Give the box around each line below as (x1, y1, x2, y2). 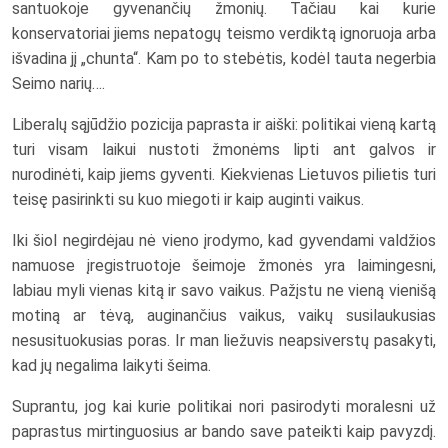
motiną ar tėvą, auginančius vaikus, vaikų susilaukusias (12, 306, 436, 326)
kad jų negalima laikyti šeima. (12, 356, 211, 376)
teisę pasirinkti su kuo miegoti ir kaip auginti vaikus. (12, 190, 364, 210)
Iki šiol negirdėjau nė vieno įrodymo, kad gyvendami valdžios (12, 231, 436, 251)
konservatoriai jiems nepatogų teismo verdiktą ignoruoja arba (12, 24, 436, 44)
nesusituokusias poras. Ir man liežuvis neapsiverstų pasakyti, (12, 331, 436, 351)
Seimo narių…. (12, 74, 105, 94)
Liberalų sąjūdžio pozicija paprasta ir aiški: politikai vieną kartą (12, 115, 436, 135)
